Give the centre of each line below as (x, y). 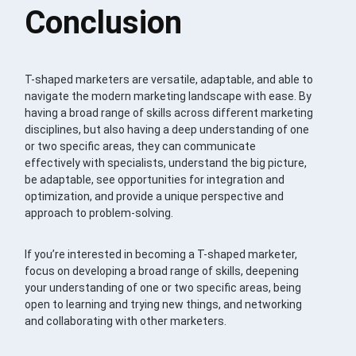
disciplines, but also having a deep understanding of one (167, 129)
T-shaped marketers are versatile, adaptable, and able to (169, 79)
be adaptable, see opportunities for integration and (155, 179)
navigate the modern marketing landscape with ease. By (168, 96)
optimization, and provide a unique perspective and (155, 196)
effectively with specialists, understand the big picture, (166, 163)
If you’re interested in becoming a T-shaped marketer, (161, 254)
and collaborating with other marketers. (126, 321)
